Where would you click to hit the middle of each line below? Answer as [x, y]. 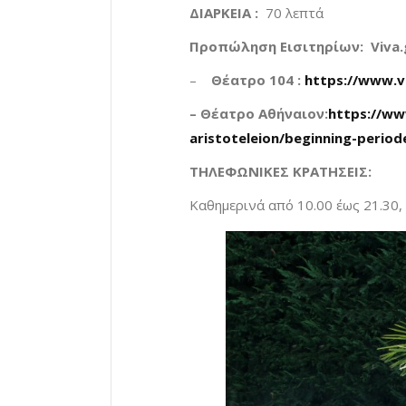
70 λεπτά [293, 13]
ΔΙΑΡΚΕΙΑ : [224, 13]
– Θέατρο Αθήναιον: [259, 114]
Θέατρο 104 [252, 80]
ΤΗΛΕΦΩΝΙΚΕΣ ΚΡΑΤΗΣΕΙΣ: [280, 172]
